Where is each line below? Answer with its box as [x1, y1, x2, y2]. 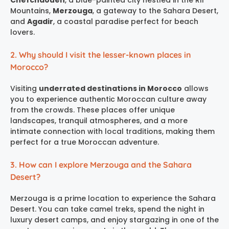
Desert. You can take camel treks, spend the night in [10, 203, 204, 214]
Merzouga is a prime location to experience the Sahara [10, 193, 216, 203]
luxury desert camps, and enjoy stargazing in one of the [10, 214, 219, 225]
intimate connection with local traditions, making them [10, 126, 215, 136]
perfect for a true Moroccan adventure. [10, 136, 159, 147]
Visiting [10, 83, 39, 94]
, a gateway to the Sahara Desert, [93, 5, 218, 16]
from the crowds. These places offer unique [10, 104, 175, 115]
